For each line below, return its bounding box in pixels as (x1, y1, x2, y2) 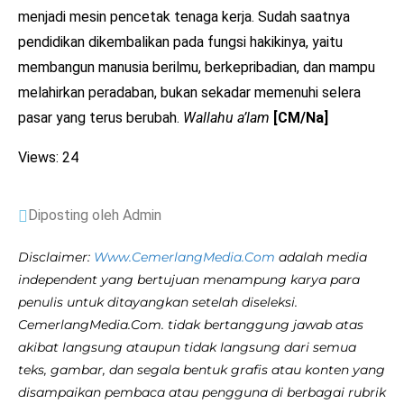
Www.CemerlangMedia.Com (94, 248, 275, 265)
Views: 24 (18, 148, 78, 166)
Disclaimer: (18, 248, 94, 265)
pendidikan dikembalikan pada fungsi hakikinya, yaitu (18, 32, 343, 50)
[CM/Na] (273, 108, 328, 126)
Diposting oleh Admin (28, 206, 161, 224)
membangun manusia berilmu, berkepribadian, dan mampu (18, 58, 375, 76)
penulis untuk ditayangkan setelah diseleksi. (18, 293, 298, 310)
